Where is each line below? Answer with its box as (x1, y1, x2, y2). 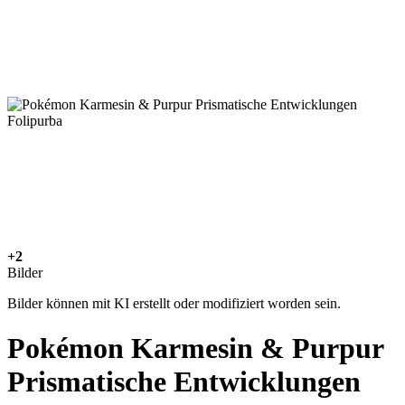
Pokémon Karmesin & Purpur (7, 331, 383, 364)
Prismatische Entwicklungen (7, 364, 361, 398)
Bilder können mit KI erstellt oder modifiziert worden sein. (7, 296, 341, 312)
